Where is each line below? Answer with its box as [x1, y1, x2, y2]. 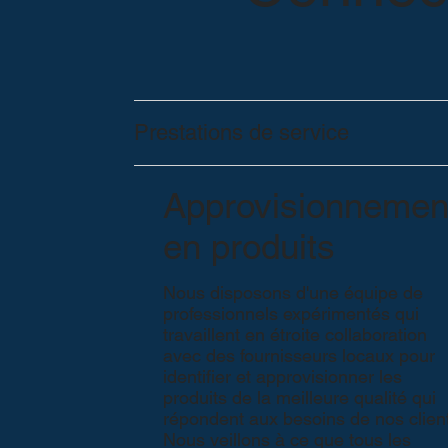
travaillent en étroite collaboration [163, 324, 428, 346]
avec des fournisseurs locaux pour [163, 345, 436, 367]
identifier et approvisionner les [163, 366, 403, 388]
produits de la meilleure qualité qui [163, 387, 437, 409]
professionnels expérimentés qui [163, 303, 420, 325]
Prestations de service [134, 120, 350, 146]
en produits [163, 226, 336, 268]
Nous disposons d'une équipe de [163, 282, 424, 304]
